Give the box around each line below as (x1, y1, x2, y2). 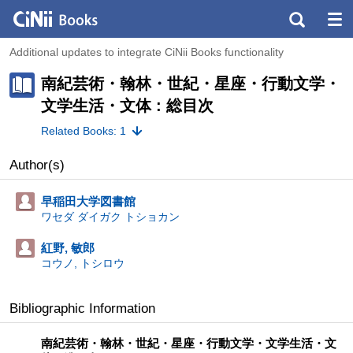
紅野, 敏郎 (41, 240, 95, 255)
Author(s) (9, 157, 65, 173)
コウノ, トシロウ (41, 256, 124, 269)
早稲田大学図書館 (41, 194, 136, 208)
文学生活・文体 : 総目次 (41, 97, 214, 114)
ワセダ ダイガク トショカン (41, 210, 180, 223)
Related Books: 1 (41, 124, 126, 137)
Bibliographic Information (9, 300, 155, 316)
